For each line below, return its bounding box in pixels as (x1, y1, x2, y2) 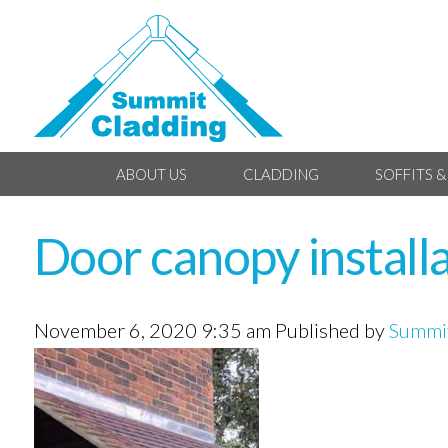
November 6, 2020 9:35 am (33, 318, 271, 342)
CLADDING (242, 164, 319, 183)
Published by (274, 318, 389, 342)
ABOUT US (115, 164, 187, 183)
